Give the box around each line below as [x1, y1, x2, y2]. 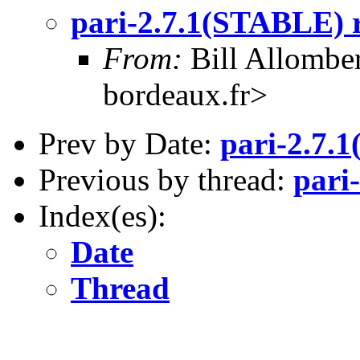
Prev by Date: [39, 126, 220, 161]
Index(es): [39, 198, 166, 233]
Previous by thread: [39, 162, 293, 197]
